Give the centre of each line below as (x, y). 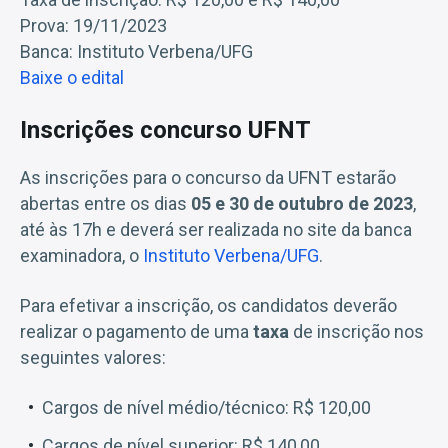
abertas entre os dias (105, 203)
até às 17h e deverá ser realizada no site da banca (216, 229)
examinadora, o (81, 255)
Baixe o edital (72, 77)
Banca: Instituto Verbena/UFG (136, 51)
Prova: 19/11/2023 (93, 25)
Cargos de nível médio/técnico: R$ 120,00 (206, 407)
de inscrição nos (358, 331)
